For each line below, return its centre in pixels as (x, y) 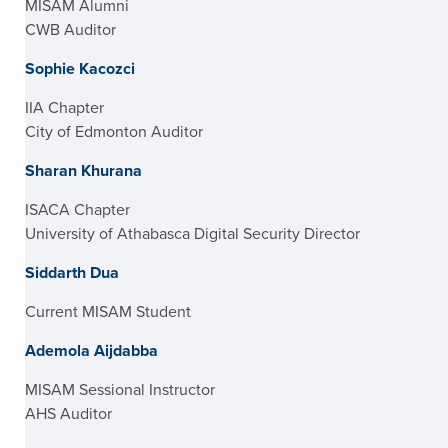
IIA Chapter (64, 108)
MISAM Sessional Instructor (120, 390)
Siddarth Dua (72, 273)
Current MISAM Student (108, 312)
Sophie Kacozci (80, 69)
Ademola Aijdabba (91, 351)
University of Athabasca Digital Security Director (192, 234)
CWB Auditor (70, 30)
